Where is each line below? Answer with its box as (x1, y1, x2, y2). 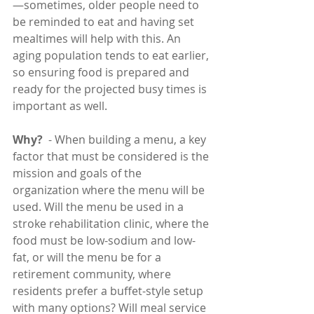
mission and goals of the (13, 165, 144, 182)
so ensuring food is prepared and (13, 64, 192, 81)
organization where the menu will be (13, 182, 207, 198)
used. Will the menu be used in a (13, 199, 186, 215)
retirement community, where (13, 266, 174, 282)
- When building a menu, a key (43, 132, 209, 148)
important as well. (13, 98, 107, 114)
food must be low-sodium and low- (13, 233, 196, 249)
